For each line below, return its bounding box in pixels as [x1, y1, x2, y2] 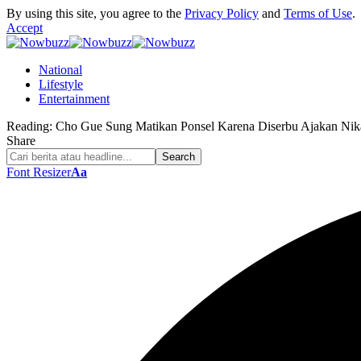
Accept [6, 21, 43, 35]
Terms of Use [284, 6, 352, 20]
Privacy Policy [185, 6, 259, 20]
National [39, 63, 82, 77]
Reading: [6, 119, 52, 133]
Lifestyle [39, 77, 83, 91]
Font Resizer [6, 165, 71, 179]
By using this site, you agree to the [6, 6, 185, 20]
